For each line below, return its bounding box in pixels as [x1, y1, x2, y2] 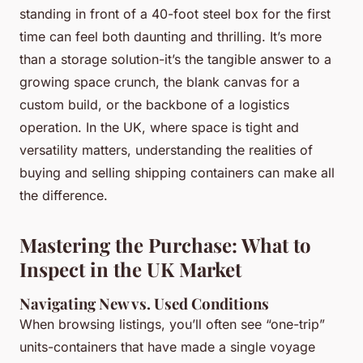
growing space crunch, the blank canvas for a [19, 73, 300, 90]
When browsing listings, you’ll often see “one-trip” [19, 315, 325, 332]
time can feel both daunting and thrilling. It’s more [19, 28, 322, 45]
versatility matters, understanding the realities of [19, 141, 313, 158]
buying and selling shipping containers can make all [19, 164, 335, 181]
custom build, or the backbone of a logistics [19, 96, 289, 113]
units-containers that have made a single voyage [19, 338, 315, 355]
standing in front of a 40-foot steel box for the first [19, 5, 331, 22]
